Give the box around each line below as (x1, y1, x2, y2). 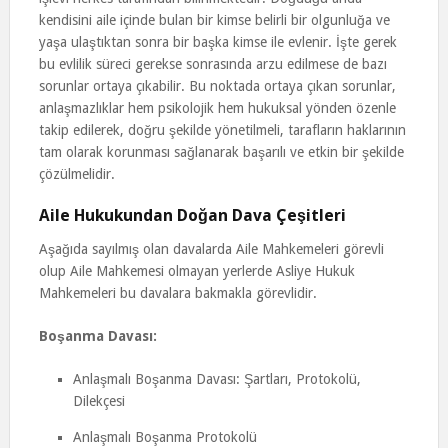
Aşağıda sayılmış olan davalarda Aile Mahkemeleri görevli (38, 241, 384, 257)
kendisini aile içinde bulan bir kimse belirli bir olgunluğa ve (38, 12, 390, 28)
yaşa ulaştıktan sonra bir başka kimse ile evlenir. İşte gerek (38, 34, 397, 50)
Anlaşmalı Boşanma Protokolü (72, 429, 257, 445)
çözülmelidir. (38, 166, 115, 182)
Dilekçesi (72, 393, 125, 409)
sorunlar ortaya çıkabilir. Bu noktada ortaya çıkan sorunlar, (38, 78, 396, 94)
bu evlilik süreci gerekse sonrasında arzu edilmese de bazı (38, 56, 387, 72)
